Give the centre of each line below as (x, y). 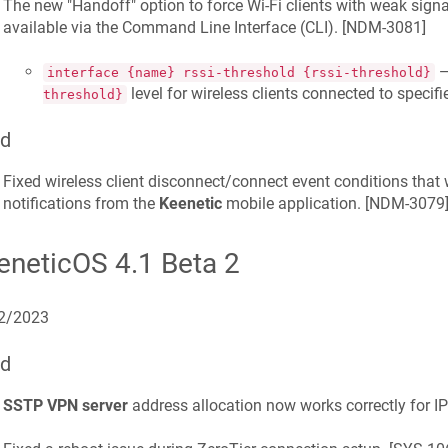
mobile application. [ (295, 204)
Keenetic (190, 204)
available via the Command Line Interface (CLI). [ (174, 27)
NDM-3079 (406, 204)
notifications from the (80, 204)
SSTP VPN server (65, 405)
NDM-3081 (383, 27)
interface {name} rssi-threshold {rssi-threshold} (238, 73)
